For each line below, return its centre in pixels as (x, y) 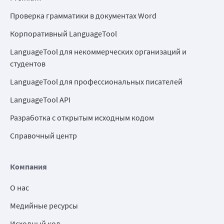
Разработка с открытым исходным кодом (82, 118)
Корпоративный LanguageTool (63, 34)
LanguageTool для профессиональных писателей (96, 82)
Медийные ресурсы (44, 206)
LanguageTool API (40, 100)
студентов (28, 64)
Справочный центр (43, 136)
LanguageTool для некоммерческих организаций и (98, 52)
